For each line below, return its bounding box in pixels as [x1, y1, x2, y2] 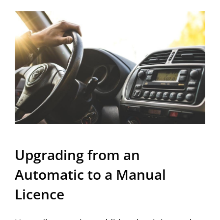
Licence [15, 184, 64, 203]
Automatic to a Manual [15, 165, 166, 184]
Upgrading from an [15, 145, 140, 164]
